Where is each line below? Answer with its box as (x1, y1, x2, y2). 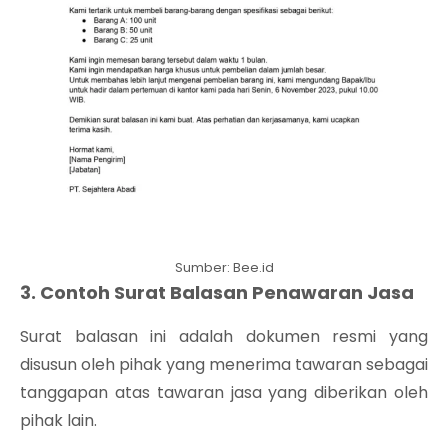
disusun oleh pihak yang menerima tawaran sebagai (20, 352, 428, 376)
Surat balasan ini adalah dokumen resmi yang (20, 324, 428, 348)
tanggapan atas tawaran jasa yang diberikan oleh (20, 380, 428, 404)
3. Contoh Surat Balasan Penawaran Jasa (20, 279, 414, 305)
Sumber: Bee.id (174, 257, 274, 277)
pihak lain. (20, 408, 97, 432)
